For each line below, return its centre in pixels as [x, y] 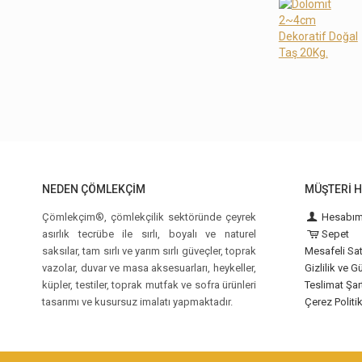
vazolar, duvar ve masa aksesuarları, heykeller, [149, 267]
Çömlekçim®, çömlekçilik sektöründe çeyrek [149, 217]
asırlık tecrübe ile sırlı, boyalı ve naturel [149, 234]
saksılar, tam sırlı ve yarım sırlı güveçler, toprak [149, 250]
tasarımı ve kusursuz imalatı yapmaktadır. [137, 301]
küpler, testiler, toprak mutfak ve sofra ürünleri [149, 284]
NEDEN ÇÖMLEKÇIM [94, 189]
